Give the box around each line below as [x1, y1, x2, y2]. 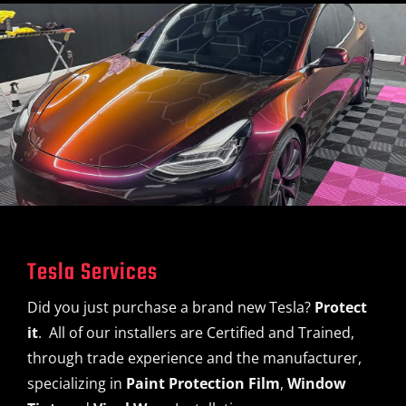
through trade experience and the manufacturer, [27, 348, 362, 368]
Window [287, 373, 346, 393]
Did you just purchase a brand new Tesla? [27, 297, 314, 317]
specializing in [27, 373, 126, 393]
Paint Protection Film [126, 373, 280, 393]
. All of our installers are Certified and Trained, [38, 323, 354, 343]
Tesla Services [27, 255, 158, 291]
